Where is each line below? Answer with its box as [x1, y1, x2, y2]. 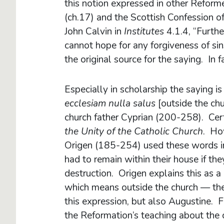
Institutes [124, 24, 164, 38]
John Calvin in [64, 24, 124, 38]
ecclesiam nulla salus [64, 96, 155, 110]
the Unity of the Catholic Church [64, 124, 203, 138]
